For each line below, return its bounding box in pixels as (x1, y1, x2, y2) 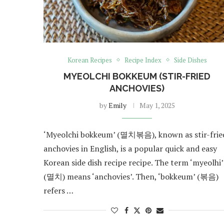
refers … (43, 184, 73, 196)
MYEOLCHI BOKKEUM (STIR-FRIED (63, 70, 211, 81)
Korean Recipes (67, 55, 112, 64)
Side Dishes (173, 55, 207, 64)
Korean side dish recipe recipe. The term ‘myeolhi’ (43, 156, 223, 168)
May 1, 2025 (139, 100, 175, 110)
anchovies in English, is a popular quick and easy (43, 142, 217, 154)
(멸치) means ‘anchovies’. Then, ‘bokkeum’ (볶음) (43, 170, 218, 182)
